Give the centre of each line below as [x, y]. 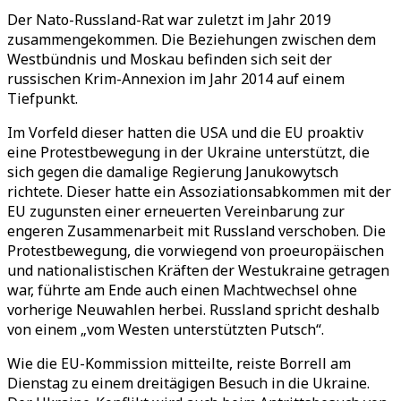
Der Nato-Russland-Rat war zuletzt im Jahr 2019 [169, 20]
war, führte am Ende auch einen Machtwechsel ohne [182, 290]
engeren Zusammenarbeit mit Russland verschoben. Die [196, 231]
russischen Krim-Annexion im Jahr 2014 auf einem [176, 79]
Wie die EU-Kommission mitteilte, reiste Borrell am [179, 363]
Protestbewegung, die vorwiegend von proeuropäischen [196, 251]
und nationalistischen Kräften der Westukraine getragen [198, 270]
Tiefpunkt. [43, 98]
